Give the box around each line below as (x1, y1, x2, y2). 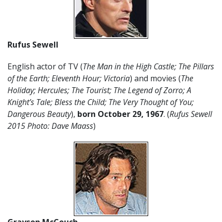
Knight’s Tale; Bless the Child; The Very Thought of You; (7, 97, 194, 108)
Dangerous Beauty (7, 109, 71, 119)
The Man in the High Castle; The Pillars (83, 61, 214, 72)
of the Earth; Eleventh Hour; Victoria (7, 73, 130, 84)
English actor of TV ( (7, 61, 83, 72)
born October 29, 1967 (77, 109, 164, 119)
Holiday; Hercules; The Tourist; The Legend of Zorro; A (7, 85, 191, 96)
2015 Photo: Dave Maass (7, 120, 93, 131)
